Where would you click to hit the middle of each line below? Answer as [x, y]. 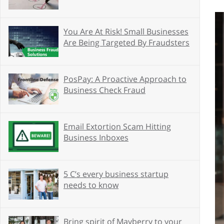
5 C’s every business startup [116, 174]
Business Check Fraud [104, 90]
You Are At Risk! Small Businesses [126, 31]
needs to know [91, 185]
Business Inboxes [96, 137]
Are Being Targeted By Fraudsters [126, 42]
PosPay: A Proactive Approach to [125, 79]
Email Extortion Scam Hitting [117, 126]
